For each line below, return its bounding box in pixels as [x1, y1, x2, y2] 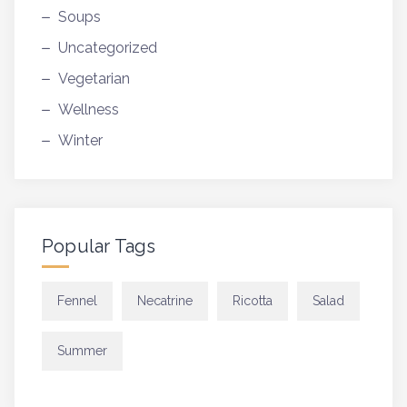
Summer [57, 342, 107, 358]
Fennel [57, 293, 97, 308]
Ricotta [233, 293, 273, 308]
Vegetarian [58, 69, 130, 87]
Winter [58, 131, 103, 149]
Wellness [58, 100, 119, 118]
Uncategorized [58, 38, 157, 56]
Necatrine [137, 293, 193, 308]
